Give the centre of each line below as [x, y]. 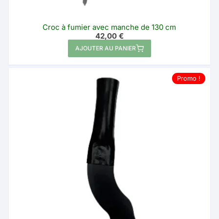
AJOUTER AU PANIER [105, 48]
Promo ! [188, 78]
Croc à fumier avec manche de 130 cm [109, 27]
